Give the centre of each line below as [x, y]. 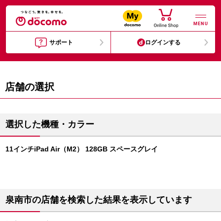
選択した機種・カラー [50, 124]
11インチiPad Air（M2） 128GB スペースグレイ [82, 149]
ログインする [163, 42]
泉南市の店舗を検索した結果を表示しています [99, 200]
